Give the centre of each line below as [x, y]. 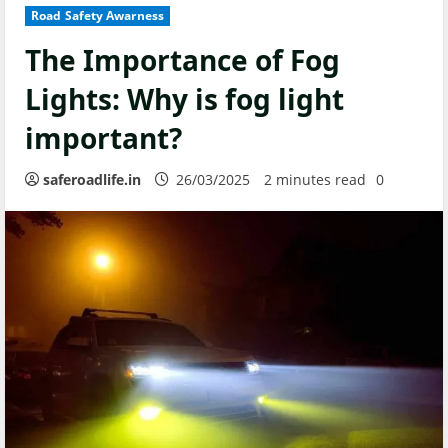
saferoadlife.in [92, 179]
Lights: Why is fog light [184, 99]
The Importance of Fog [182, 60]
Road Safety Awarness [97, 15]
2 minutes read [315, 179]
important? [103, 138]
